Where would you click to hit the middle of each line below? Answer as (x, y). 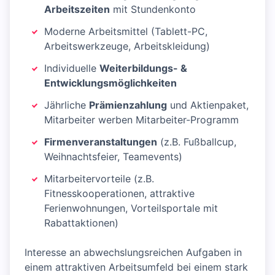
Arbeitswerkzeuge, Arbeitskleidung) (127, 46)
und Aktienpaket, (208, 105)
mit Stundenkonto (153, 10)
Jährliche (67, 105)
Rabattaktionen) (81, 223)
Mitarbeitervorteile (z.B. (99, 179)
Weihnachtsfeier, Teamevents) (113, 157)
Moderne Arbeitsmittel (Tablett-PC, (126, 32)
